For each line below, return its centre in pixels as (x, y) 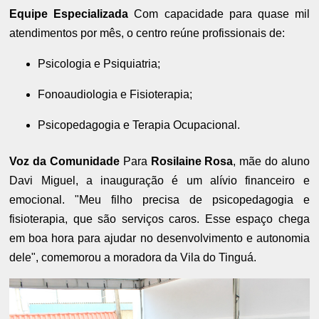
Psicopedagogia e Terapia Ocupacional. (139, 125)
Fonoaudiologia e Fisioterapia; (115, 94)
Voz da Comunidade (64, 161)
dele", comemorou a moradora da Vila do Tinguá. (133, 257)
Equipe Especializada (69, 14)
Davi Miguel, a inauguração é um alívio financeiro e (159, 180)
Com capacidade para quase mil (219, 14)
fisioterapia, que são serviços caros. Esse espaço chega (159, 219)
